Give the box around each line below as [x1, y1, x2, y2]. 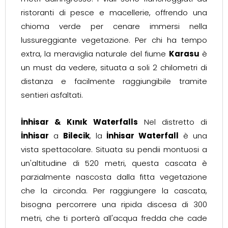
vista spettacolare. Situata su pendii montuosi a [21, 144, 207, 155]
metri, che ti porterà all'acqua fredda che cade [21, 213, 207, 223]
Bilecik [63, 130, 90, 141]
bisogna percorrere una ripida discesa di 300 [21, 199, 207, 210]
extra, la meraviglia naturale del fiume [21, 48, 169, 59]
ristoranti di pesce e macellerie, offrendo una [21, 7, 207, 18]
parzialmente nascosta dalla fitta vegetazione [21, 172, 207, 182]
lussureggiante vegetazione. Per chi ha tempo [21, 35, 207, 45]
